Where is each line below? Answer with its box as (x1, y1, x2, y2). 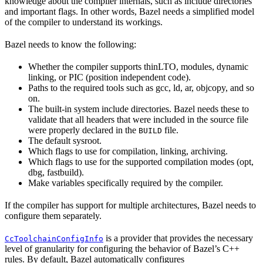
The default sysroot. (28, 136, 102, 146)
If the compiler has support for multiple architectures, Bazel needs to (5, 200, 256, 211)
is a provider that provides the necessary (103, 233, 253, 244)
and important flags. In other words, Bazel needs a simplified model (5, 6, 254, 17)
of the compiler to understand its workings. (5, 17, 163, 28)
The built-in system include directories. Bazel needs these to (28, 104, 249, 114)
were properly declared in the (28, 125, 139, 136)
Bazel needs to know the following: (5, 39, 136, 50)
